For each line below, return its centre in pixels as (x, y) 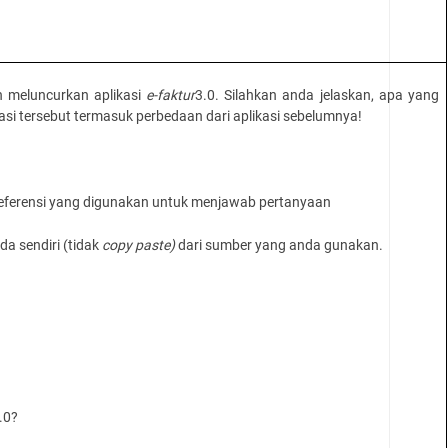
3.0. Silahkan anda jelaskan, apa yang (317, 94)
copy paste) (140, 244)
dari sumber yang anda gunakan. (281, 244)
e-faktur (171, 94)
